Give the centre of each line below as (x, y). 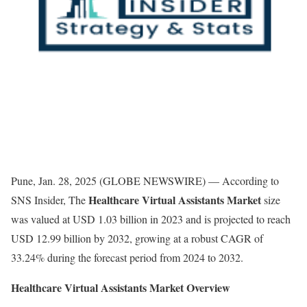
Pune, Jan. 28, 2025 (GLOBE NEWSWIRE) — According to (145, 181)
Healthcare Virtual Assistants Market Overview (121, 287)
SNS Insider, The (50, 200)
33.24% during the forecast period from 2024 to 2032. (127, 257)
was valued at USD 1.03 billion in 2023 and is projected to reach (151, 219)
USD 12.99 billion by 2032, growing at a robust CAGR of (137, 238)
